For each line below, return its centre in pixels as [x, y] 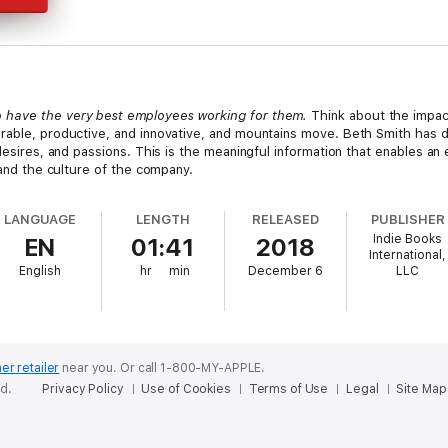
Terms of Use [288, 389]
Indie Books [408, 239]
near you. [90, 368]
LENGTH [162, 219]
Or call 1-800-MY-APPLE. [193, 368]
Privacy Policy [83, 389]
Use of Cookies [186, 389]
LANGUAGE [40, 219]
